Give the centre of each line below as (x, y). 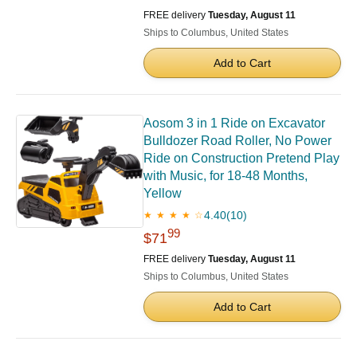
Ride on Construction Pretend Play (241, 159)
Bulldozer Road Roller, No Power (237, 141)
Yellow (163, 194)
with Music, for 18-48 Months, (226, 176)
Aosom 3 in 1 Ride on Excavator (234, 124)
